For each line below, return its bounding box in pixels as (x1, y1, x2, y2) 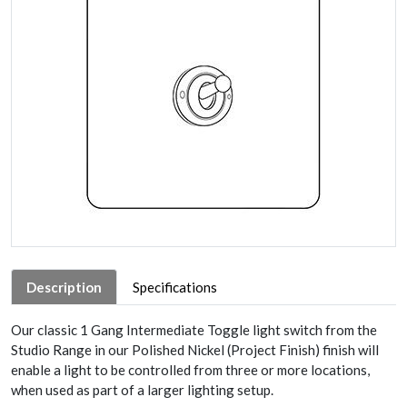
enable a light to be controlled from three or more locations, (11, 362, 370, 378)
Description (26, 279, 102, 295)
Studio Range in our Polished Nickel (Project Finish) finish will (11, 342, 379, 358)
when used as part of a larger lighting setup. (11, 382, 273, 398)
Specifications (133, 279, 217, 295)
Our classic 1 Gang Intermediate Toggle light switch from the (11, 322, 377, 338)
